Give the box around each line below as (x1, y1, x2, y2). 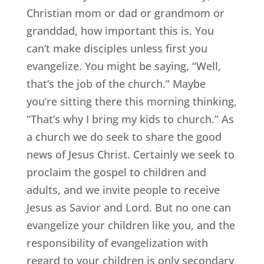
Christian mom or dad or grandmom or (26, 6, 225, 21)
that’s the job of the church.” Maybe (26, 77, 206, 91)
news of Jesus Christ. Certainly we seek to (26, 147, 235, 162)
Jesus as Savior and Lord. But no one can (26, 200, 231, 215)
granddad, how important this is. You (26, 24, 214, 38)
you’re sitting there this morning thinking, (26, 94, 237, 109)
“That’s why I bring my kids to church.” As (26, 112, 234, 127)
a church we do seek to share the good (26, 130, 222, 144)
